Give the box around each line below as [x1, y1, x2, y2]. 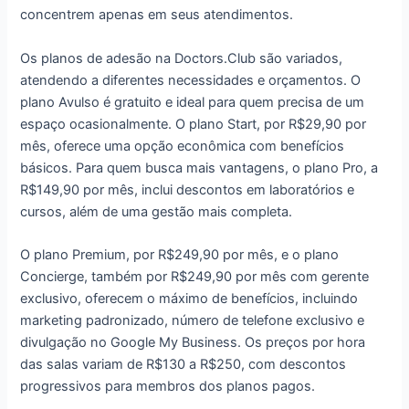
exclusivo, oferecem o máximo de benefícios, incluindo [20, 290, 359, 308]
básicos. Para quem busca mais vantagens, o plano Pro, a [20, 159, 379, 176]
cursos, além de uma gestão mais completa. [20, 203, 293, 220]
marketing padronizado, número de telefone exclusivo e [20, 312, 365, 330]
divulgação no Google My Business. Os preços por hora [20, 334, 366, 351]
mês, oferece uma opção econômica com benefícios [20, 137, 345, 154]
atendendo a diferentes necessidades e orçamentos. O [20, 71, 362, 89]
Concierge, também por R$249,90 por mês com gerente [20, 268, 370, 286]
